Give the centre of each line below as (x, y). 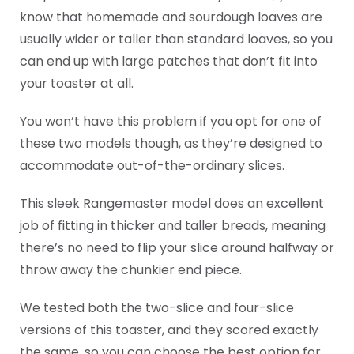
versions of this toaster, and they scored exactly (169, 330)
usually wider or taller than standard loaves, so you (176, 39)
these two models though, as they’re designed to (171, 143)
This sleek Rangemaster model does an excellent (172, 203)
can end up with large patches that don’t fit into (169, 61)
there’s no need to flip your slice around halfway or (177, 248)
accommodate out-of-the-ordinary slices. (152, 166)
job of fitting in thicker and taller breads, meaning (173, 226)
